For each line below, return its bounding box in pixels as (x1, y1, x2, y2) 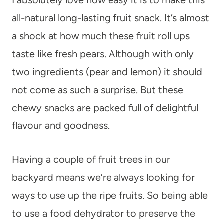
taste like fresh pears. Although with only (12, 47, 194, 60)
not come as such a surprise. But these (12, 83, 183, 96)
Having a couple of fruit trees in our (12, 153, 170, 165)
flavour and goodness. (12, 119, 110, 131)
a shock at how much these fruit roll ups (12, 29, 190, 42)
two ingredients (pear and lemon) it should (12, 65, 202, 78)
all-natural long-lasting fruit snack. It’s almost (12, 11, 209, 24)
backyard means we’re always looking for (12, 171, 195, 183)
